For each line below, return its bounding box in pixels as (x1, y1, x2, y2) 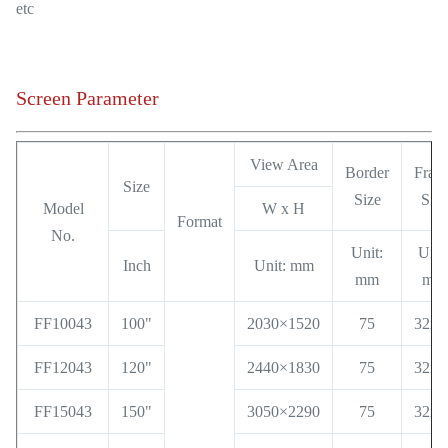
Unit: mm (253, 256, 314, 274)
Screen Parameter (16, 86, 159, 109)
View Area (249, 155, 318, 173)
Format (177, 212, 222, 230)
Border (345, 163, 389, 181)
